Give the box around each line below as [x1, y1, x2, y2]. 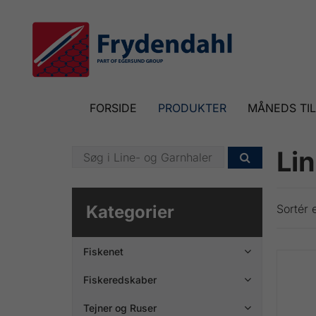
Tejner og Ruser [83, 301, 157, 314]
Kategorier [86, 201, 174, 222]
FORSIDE [90, 101, 137, 115]
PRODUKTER [158, 101, 226, 115]
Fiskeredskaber [83, 273, 157, 286]
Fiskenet [83, 245, 123, 257]
